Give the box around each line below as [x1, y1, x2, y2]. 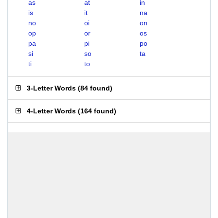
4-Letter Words [27, 107, 76, 115]
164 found [80, 107, 114, 115]
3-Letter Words [27, 84, 76, 92]
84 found [80, 84, 110, 92]
